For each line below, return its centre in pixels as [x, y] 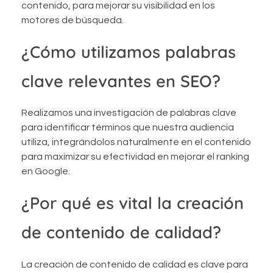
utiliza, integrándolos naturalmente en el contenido [136, 142]
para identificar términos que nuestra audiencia [128, 128]
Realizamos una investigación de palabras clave [129, 113]
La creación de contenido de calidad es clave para [135, 264]
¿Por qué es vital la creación [133, 203]
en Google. [46, 172]
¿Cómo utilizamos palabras [129, 52]
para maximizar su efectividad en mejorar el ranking [135, 157]
